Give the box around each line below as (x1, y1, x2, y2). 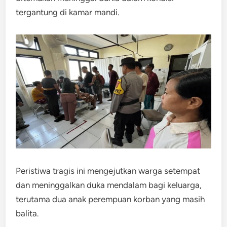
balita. (16, 208, 40, 218)
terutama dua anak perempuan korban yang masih (16, 194, 205, 204)
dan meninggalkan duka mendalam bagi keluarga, (16, 179, 202, 190)
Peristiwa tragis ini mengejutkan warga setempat (16, 165, 201, 176)
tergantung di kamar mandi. (16, 7, 120, 17)
